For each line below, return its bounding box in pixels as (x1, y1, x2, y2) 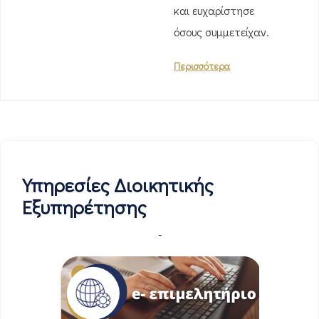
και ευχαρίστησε (174, 3, 254, 18)
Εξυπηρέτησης (22, 194, 147, 219)
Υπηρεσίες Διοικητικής (22, 172, 214, 197)
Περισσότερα (174, 59, 230, 73)
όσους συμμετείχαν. (174, 24, 269, 39)
